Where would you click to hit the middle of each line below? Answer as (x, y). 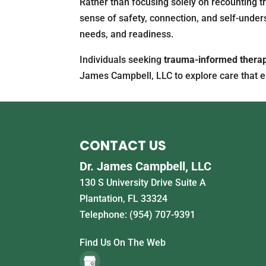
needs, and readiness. (127, 34)
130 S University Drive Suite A (143, 183)
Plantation (102, 199)
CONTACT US (123, 146)
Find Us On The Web (123, 243)
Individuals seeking (122, 59)
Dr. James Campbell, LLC (146, 166)
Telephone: (105, 215)
